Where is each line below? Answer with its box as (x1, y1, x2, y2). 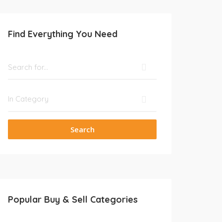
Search (70, 124, 95, 134)
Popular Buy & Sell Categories (8, 194, 138, 205)
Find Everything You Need (8, 28, 117, 40)
